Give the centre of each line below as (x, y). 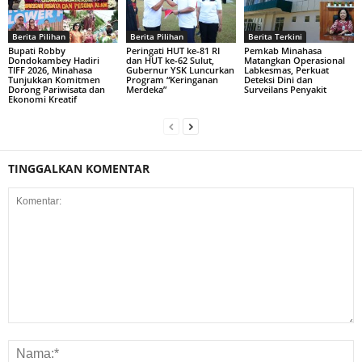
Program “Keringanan (172, 79)
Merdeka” (146, 89)
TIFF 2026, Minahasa (50, 69)
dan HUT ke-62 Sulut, (170, 60)
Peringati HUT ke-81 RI (173, 50)
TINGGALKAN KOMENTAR (79, 168)
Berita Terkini (275, 36)
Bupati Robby (37, 50)
